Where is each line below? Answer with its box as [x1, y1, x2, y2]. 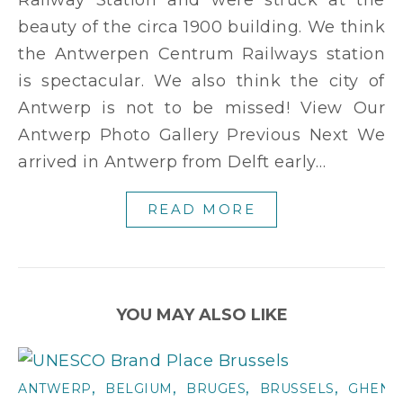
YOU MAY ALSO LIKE [115, 304, 288, 325]
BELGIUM [105, 380, 173, 397]
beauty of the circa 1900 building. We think [18, 16, 385, 37]
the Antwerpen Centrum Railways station [18, 43, 385, 64]
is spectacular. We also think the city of [18, 70, 385, 91]
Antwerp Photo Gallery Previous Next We [18, 124, 385, 145]
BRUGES [186, 380, 246, 397]
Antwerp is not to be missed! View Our [18, 97, 385, 118]
